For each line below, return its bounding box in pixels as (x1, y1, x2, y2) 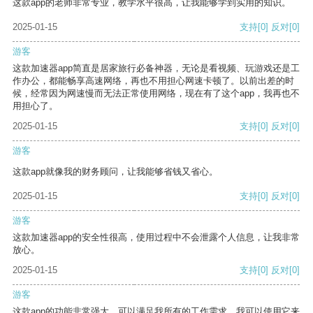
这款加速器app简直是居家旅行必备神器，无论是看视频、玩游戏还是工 (13, 63, 300, 74)
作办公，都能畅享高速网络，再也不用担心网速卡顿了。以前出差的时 (13, 75, 294, 87)
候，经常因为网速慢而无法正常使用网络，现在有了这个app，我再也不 (13, 88, 300, 99)
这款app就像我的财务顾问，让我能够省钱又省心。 (13, 166, 218, 177)
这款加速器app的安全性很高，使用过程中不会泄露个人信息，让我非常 (13, 232, 300, 243)
